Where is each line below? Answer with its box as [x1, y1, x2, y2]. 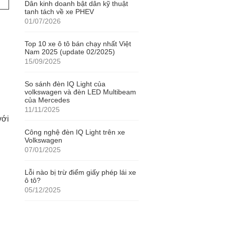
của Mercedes [24, 96, 70, 104]
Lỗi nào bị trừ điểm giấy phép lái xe [24, 168, 136, 176]
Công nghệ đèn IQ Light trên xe [24, 128, 125, 136]
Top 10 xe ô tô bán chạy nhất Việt [24, 40, 131, 48]
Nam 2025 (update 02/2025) [24, 48, 115, 56]
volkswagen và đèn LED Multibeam [24, 88, 136, 96]
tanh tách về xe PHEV [24, 8, 94, 16]
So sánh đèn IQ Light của [24, 80, 105, 88]
